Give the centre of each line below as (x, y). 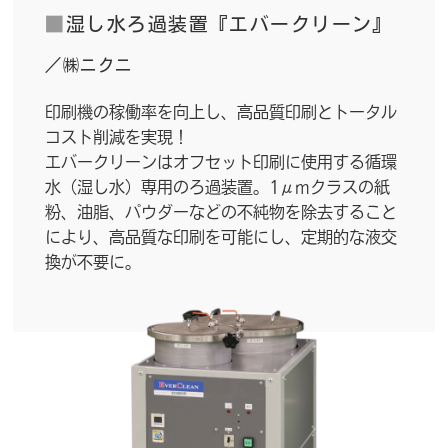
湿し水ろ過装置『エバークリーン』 (229, 22)
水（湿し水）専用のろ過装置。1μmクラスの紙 (218, 185)
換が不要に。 (93, 260)
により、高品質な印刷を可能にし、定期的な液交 (221, 235)
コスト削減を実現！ (117, 135)
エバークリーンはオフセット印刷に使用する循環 (221, 160)
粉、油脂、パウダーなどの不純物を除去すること (221, 210)
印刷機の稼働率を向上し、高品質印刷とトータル (221, 110)
